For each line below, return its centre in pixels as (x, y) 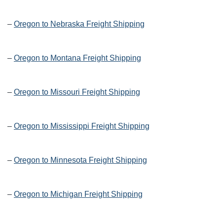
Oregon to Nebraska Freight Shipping (79, 24)
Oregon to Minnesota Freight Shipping (80, 160)
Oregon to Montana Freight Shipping (77, 58)
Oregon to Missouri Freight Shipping (77, 92)
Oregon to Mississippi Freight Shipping (82, 126)
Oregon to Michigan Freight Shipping (78, 194)
